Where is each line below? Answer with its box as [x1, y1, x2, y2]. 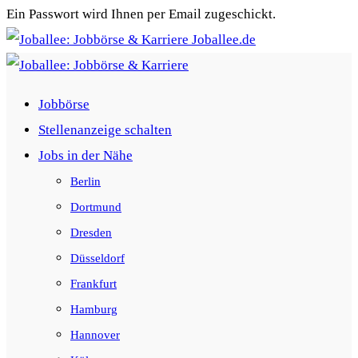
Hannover [70, 328, 120, 341]
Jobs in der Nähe [38, 148, 133, 163]
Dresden [70, 226, 112, 239]
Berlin [70, 175, 101, 188]
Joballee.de [192, 32, 256, 47]
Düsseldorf [70, 252, 125, 265]
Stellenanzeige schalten [38, 122, 172, 137]
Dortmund [70, 201, 121, 213]
